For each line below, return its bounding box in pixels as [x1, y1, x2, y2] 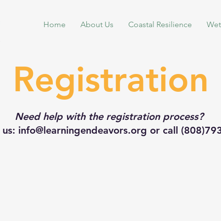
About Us [80, 20, 113, 29]
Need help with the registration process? [15, 110, 206, 122]
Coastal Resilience [128, 20, 192, 29]
